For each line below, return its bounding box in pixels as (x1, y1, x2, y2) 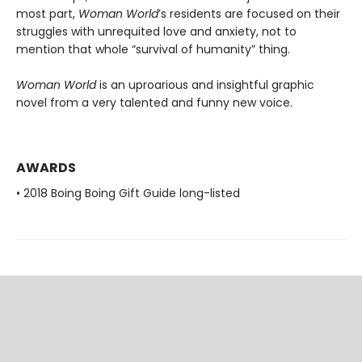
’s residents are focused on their (158, 6, 340, 22)
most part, (16, 6, 78, 22)
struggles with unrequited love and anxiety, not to (16, 23, 297, 40)
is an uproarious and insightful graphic (96, 77, 314, 93)
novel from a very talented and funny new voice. (16, 95, 293, 111)
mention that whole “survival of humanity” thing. (16, 41, 290, 57)
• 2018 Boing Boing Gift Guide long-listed (16, 185, 240, 201)
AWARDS (16, 158, 76, 177)
